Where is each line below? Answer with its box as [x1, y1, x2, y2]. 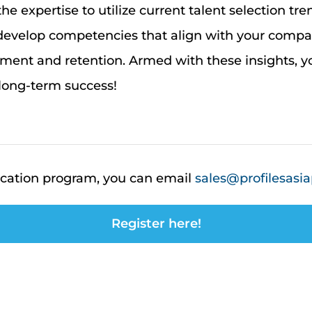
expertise [20, 2, 79, 18]
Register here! [111, 216, 201, 232]
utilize [97, 2, 136, 18]
